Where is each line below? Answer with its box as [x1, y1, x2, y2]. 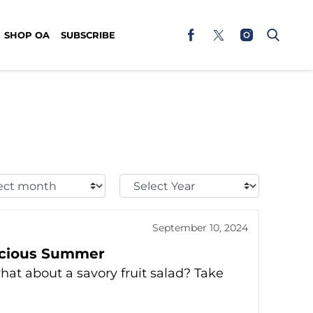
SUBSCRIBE [61, 29, 115, 41]
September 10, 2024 [152, 221, 248, 234]
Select [119, 174, 157, 190]
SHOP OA [4, 29, 50, 41]
